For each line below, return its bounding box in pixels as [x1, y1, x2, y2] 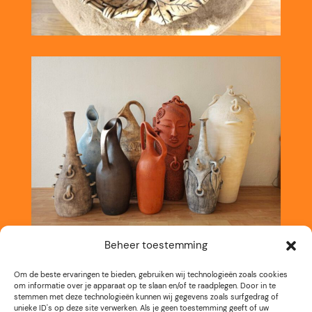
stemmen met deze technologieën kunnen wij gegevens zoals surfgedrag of [14, 292, 279, 302]
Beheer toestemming [104, 238, 208, 252]
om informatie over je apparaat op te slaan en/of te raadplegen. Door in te [14, 281, 276, 290]
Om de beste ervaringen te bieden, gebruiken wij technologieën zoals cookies [14, 270, 288, 279]
